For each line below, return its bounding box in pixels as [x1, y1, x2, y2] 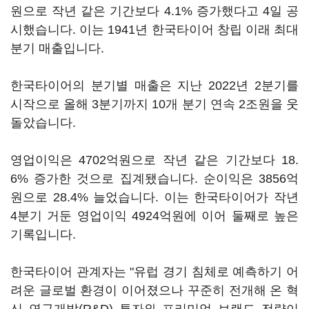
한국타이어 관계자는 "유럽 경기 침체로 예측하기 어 [10, 265, 299, 279]
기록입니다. [10, 228, 76, 241]
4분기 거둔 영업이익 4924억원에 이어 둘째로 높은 [10, 209, 299, 223]
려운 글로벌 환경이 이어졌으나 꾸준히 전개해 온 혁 [10, 283, 299, 297]
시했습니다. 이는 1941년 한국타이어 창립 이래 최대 [10, 23, 299, 37]
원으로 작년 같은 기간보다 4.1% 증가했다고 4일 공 [10, 4, 299, 18]
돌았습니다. [10, 116, 76, 130]
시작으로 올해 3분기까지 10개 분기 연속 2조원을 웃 [10, 97, 299, 111]
